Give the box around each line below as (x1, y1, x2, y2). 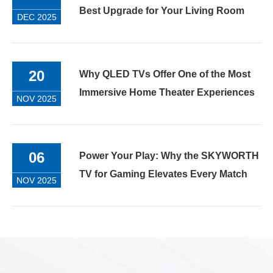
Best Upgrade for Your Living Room (79, 5, 244, 16)
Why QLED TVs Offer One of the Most (79, 69, 250, 80)
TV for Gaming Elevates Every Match (79, 169, 247, 180)
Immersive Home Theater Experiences (79, 87, 255, 98)
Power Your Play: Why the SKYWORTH (79, 151, 259, 161)
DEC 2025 (16, 12, 57, 22)
